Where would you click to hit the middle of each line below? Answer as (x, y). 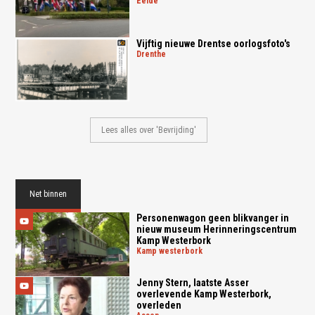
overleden (159, 306)
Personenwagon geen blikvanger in (212, 218)
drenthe (153, 54)
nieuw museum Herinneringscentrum (216, 230)
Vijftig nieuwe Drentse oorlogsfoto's (213, 43)
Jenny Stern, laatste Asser (192, 283)
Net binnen (49, 194)
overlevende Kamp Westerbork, (204, 294)
